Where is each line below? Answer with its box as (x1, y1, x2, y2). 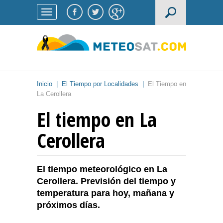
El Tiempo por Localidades (62, 80, 138, 88)
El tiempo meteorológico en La (37, 164, 167, 175)
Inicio (37, 80, 52, 88)
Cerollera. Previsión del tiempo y (37, 176, 176, 187)
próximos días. (37, 200, 100, 211)
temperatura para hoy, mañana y (37, 188, 174, 199)
